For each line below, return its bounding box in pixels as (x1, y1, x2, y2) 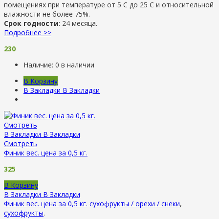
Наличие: (23, 60, 55, 69)
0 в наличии (55, 60, 94, 69)
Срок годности (4, 18, 59, 28)
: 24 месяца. (59, 18, 97, 28)
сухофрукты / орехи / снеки (89, 198, 180, 208)
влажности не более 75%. (4, 9, 90, 19)
